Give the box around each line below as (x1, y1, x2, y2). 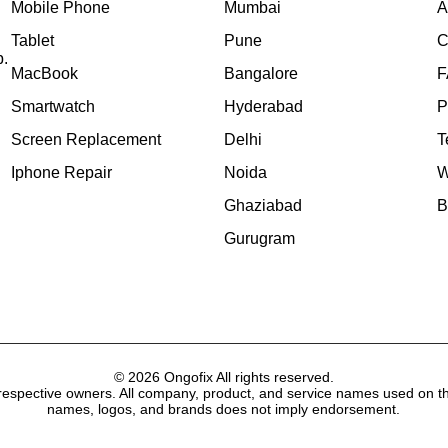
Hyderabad (223, 98, 303, 115)
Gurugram (223, 230, 295, 247)
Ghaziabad (223, 197, 302, 214)
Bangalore (223, 65, 298, 82)
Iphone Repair (11, 164, 113, 181)
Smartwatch (11, 98, 96, 115)
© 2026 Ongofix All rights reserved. (113, 369, 334, 385)
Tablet (11, 32, 55, 49)
